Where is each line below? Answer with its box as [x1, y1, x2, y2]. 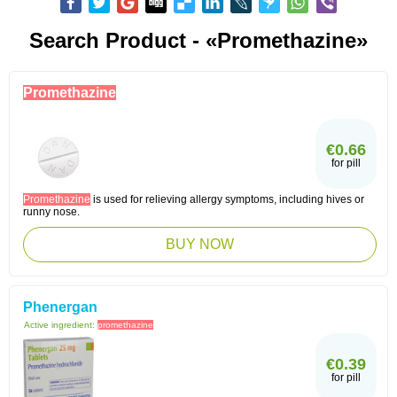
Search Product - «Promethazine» [29, 28, 368, 52]
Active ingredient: [24, 320, 97, 330]
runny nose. [23, 206, 80, 218]
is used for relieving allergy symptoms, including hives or [90, 193, 364, 206]
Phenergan [23, 300, 97, 315]
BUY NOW [166, 237, 234, 252]
